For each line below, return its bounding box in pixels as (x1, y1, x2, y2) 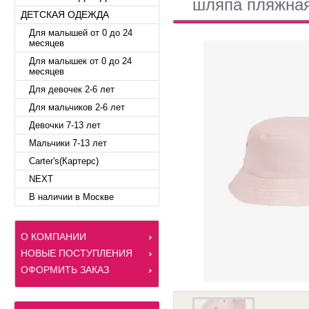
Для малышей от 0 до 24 (29, 28, 132, 38)
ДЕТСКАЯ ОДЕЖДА (21, 9, 109, 20)
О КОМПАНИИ (21, 231, 86, 242)
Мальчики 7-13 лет (29, 138, 107, 148)
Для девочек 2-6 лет (29, 84, 114, 94)
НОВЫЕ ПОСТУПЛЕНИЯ (21, 248, 132, 259)
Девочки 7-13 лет (29, 120, 101, 130)
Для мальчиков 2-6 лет (29, 102, 125, 112)
